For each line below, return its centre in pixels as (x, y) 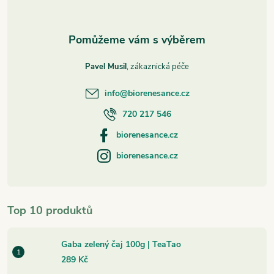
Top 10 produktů (50, 211)
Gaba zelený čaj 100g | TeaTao (121, 245)
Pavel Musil (106, 67)
